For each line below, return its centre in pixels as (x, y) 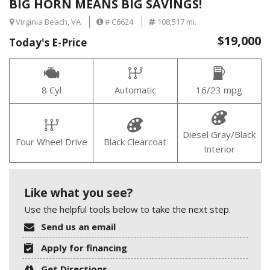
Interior (219, 149)
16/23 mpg (219, 90)
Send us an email (79, 227)
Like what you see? (78, 193)
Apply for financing (84, 248)
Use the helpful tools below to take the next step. (127, 209)
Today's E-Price (48, 43)
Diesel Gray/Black (219, 135)
